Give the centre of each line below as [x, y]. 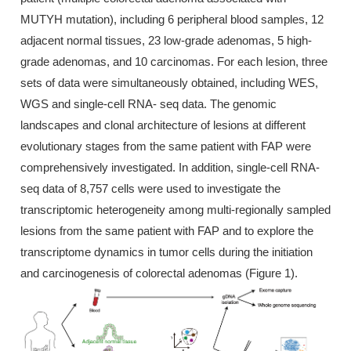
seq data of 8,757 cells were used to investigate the [150, 188]
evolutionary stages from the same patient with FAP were [166, 146]
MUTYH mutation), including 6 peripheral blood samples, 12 [172, 19]
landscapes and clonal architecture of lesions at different [163, 125]
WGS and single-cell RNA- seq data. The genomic [148, 103]
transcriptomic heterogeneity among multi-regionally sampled [175, 209]
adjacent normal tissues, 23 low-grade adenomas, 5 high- [166, 40]
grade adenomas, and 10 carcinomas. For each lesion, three [174, 61]
